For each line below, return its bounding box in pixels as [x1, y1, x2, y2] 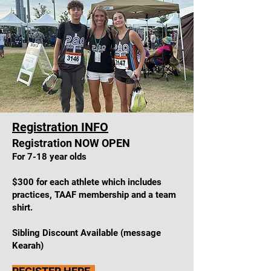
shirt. [12, 202, 35, 213]
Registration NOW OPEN [12, 137, 130, 149]
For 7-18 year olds [12, 151, 89, 162]
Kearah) [12, 240, 44, 251]
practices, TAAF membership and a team [12, 189, 176, 200]
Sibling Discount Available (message [12, 227, 161, 238]
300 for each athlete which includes [18, 177, 162, 188]
